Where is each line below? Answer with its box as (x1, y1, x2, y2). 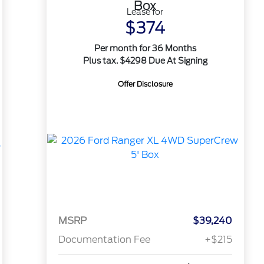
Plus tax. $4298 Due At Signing (82, 56, 207, 65)
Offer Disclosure (117, 80, 173, 88)
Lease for (127, 7, 164, 16)
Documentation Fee (58, 234, 150, 246)
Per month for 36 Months (94, 44, 196, 53)
